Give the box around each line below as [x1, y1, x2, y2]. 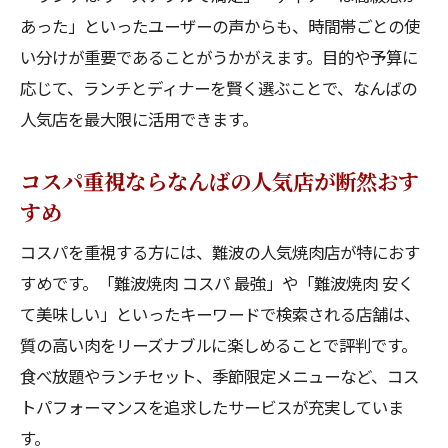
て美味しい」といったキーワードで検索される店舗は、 [20, 302, 420, 326]
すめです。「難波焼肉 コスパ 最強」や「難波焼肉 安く [20, 271, 414, 295]
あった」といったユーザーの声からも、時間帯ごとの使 [20, 14, 420, 38]
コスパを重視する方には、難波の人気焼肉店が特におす [20, 240, 420, 264]
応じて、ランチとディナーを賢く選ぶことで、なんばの [20, 76, 417, 100]
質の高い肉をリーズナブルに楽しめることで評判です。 [20, 333, 417, 357]
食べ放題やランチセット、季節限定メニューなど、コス [20, 364, 419, 388]
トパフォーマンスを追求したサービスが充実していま [20, 395, 404, 419]
